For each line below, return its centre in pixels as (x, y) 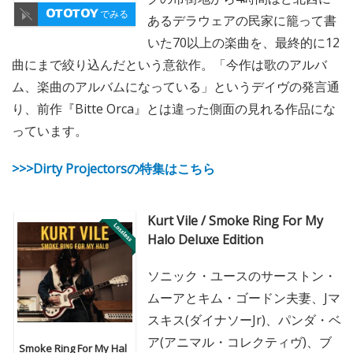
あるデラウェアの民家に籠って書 (242, 21)
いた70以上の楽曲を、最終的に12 (243, 43)
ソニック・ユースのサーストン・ (242, 276)
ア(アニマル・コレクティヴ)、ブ (240, 342)
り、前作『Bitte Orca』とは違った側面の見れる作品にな (174, 109)
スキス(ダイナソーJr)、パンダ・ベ (244, 320)
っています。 (50, 131)
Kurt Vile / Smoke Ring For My (235, 221)
